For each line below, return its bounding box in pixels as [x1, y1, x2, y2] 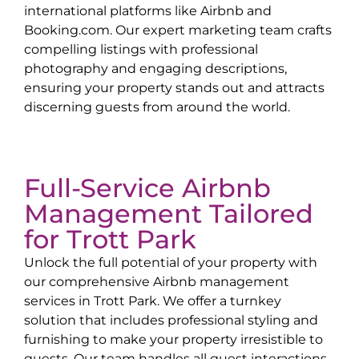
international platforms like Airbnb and [24, 2, 272, 18]
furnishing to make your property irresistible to [24, 331, 323, 348]
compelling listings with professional [24, 40, 258, 57]
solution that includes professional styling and [24, 312, 318, 329]
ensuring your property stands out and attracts [24, 79, 325, 95]
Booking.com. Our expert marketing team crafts [24, 21, 332, 38]
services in [24, 292, 94, 309]
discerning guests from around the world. [24, 98, 290, 115]
